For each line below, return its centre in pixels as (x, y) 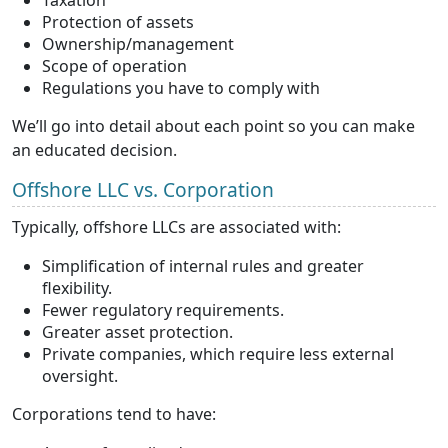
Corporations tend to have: (114, 413)
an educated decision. (94, 149)
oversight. (80, 375)
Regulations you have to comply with (181, 87)
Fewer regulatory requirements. (163, 309)
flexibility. (77, 287)
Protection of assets (118, 21)
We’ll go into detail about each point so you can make (213, 125)
